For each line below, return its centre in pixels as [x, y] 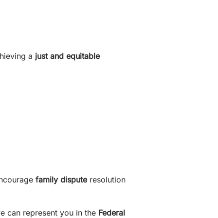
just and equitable [67, 56]
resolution [106, 180]
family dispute [61, 180]
